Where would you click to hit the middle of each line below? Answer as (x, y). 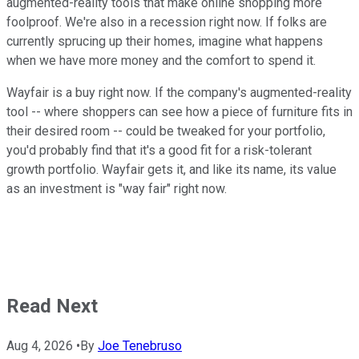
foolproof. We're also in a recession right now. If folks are (167, 22)
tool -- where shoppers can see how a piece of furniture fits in (179, 111)
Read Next (52, 306)
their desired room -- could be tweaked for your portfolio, (166, 131)
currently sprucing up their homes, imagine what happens (165, 41)
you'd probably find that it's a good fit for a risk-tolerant (159, 150)
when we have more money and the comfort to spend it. (163, 60)
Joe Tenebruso (140, 345)
